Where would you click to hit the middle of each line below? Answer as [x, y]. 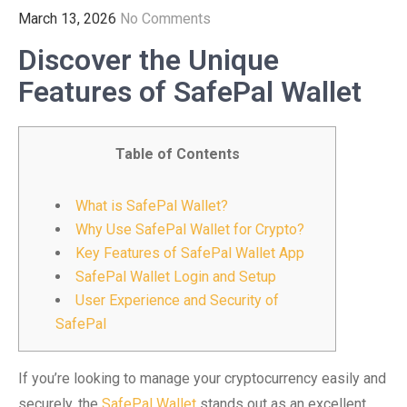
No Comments [165, 19]
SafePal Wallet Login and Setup [176, 277]
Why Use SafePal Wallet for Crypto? [190, 229]
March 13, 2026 [67, 19]
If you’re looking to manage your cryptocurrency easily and [202, 378]
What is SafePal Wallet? [152, 206]
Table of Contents [177, 154]
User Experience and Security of [177, 300]
